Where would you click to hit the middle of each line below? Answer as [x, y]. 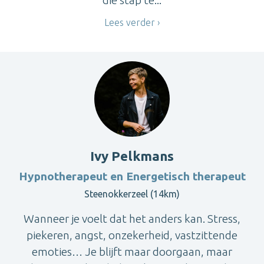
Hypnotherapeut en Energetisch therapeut [132, 176]
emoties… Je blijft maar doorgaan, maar [132, 251]
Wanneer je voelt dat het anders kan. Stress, [132, 218]
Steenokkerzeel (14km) [132, 194]
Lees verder [130, 22]
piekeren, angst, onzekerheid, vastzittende [132, 235]
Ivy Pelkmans [132, 156]
